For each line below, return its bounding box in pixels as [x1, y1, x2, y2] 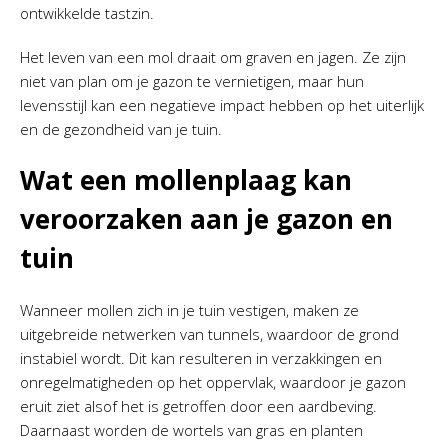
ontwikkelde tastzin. [20, 3, 154, 23]
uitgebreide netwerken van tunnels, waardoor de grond [20, 324, 399, 344]
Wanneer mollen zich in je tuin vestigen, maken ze [20, 300, 359, 320]
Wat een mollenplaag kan [20, 162, 352, 198]
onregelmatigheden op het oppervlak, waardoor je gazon [20, 372, 406, 392]
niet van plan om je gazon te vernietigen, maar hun [20, 71, 364, 91]
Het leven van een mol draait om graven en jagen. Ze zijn [20, 47, 406, 67]
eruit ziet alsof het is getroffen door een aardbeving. [20, 396, 377, 416]
